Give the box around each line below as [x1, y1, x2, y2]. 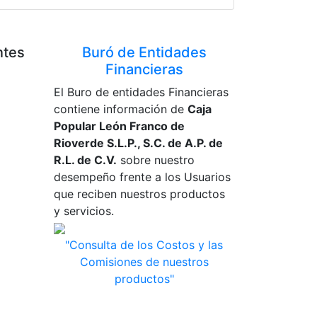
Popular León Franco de [54, 118, 185, 133]
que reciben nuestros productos [54, 186, 225, 201]
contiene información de [54, 101, 188, 116]
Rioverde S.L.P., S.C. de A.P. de [54, 135, 223, 150]
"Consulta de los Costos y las [65, 237, 223, 252]
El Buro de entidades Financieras [54, 84, 229, 99]
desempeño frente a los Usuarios [54, 169, 231, 184]
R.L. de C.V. [54, 152, 117, 167]
